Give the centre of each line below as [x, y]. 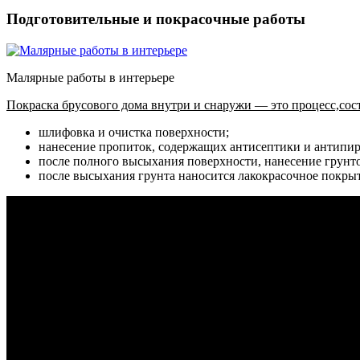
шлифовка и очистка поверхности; [134, 132]
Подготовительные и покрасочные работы [156, 19]
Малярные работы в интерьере [90, 78]
